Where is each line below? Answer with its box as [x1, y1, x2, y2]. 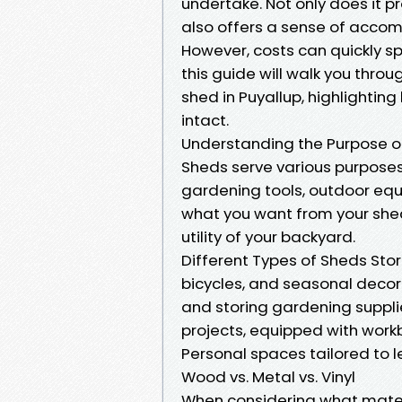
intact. [181, 109, 229, 131]
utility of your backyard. [181, 225, 355, 248]
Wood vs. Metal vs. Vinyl [181, 365, 355, 388]
